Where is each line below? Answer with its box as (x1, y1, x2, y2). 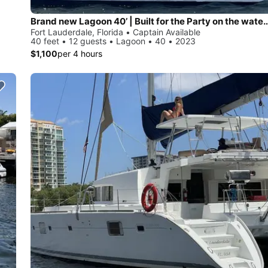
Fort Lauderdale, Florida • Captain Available (31, 26, 200, 37)
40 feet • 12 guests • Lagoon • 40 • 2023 (31, 35, 196, 46)
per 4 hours (57, 48, 102, 59)
